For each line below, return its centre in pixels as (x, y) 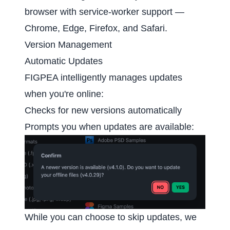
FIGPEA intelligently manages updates (103, 78)
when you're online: (64, 94)
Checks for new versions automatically (103, 111)
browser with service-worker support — (104, 12)
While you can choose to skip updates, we (111, 217)
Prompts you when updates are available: (109, 127)
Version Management (68, 45)
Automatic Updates (64, 61)
